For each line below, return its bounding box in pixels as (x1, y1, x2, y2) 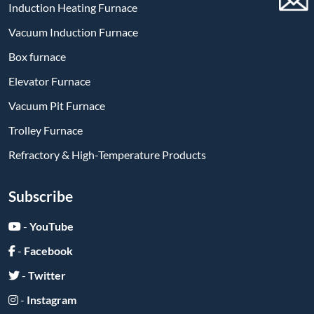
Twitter (28, 268, 66, 282)
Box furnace (8, 49, 66, 63)
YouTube (29, 219, 74, 233)
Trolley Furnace (8, 123, 83, 137)
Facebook (24, 243, 73, 257)
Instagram (27, 292, 76, 306)
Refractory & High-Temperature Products (8, 147, 206, 161)
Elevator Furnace (8, 74, 90, 88)
